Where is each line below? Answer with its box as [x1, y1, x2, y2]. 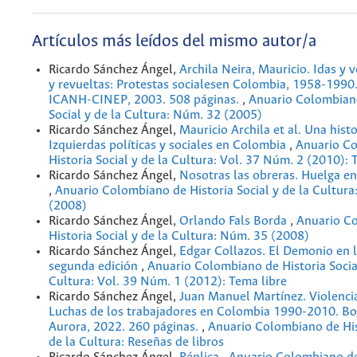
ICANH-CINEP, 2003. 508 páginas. [49, 93, 242, 108]
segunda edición [49, 260, 141, 274]
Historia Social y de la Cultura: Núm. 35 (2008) [49, 229, 309, 244]
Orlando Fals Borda [179, 214, 290, 229]
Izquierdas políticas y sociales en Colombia [49, 139, 289, 153]
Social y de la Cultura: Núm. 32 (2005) [49, 108, 262, 123]
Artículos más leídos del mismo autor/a [32, 33, 316, 52]
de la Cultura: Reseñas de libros [49, 335, 224, 350]
